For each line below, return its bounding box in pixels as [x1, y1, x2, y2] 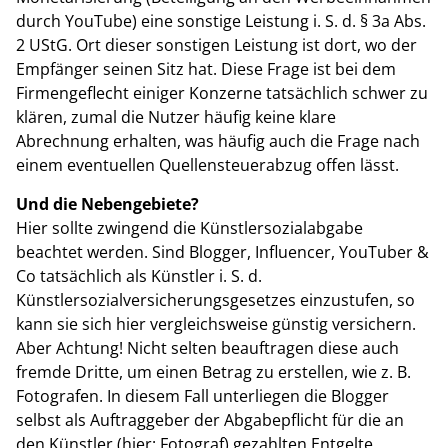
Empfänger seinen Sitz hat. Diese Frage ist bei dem [16, 58, 396, 81]
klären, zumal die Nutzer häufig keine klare [16, 106, 336, 129]
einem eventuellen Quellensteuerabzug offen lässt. [16, 154, 399, 177]
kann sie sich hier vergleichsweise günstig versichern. [16, 312, 416, 335]
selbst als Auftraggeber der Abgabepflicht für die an [16, 408, 404, 431]
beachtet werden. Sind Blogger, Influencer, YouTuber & [16, 240, 429, 263]
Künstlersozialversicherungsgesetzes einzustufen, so [16, 288, 415, 311]
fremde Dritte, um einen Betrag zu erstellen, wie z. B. [16, 360, 411, 383]
